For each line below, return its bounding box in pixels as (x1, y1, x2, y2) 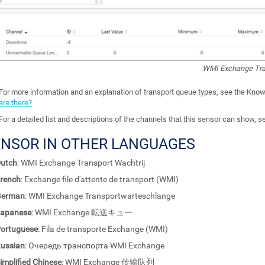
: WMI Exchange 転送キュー (31, 208, 132, 218)
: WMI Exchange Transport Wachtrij (17, 158, 145, 168)
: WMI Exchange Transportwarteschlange (25, 191, 175, 201)
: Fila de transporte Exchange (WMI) (38, 224, 168, 234)
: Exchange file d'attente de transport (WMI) (21, 174, 179, 185)
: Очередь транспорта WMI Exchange (25, 241, 164, 251)
